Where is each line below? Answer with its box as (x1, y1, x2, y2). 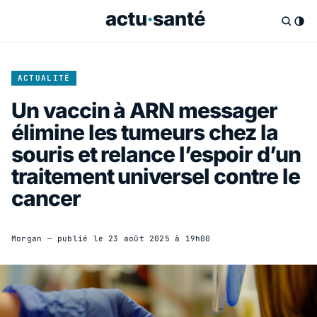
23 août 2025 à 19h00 (108, 233, 211, 243)
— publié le (42, 233, 109, 243)
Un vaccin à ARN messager (11, 97, 277, 123)
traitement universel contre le (11, 163, 300, 189)
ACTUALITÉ (17, 72, 71, 83)
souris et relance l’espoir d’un (11, 141, 301, 167)
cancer (11, 185, 81, 211)
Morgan (11, 233, 42, 243)
